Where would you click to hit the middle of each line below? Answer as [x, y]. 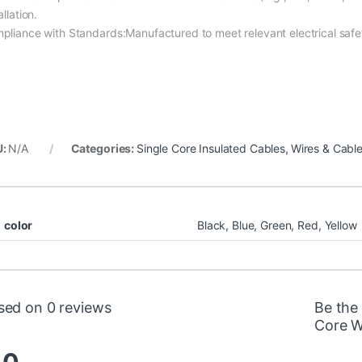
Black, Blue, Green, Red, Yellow [277, 225]
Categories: [103, 149]
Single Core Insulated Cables [211, 149]
